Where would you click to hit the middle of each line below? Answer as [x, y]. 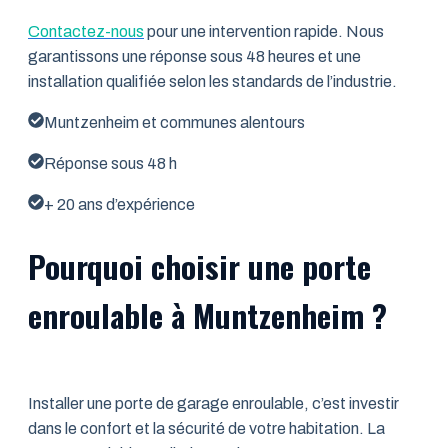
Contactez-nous [86, 31]
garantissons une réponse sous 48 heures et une [194, 56]
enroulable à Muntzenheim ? [207, 315]
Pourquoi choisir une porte [199, 266]
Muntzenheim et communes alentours [174, 122]
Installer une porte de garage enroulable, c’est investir [213, 404]
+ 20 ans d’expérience [119, 204]
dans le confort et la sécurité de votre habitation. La [206, 429]
